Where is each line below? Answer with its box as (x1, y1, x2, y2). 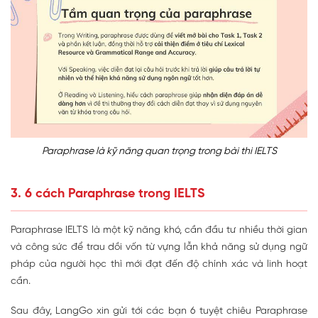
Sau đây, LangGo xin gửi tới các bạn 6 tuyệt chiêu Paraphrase (11, 305, 307, 317)
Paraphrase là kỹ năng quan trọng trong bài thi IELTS (41, 146, 277, 157)
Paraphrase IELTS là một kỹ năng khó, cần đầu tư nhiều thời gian (11, 224, 307, 236)
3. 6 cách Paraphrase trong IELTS (11, 187, 205, 201)
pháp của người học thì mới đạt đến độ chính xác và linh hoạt (11, 258, 307, 270)
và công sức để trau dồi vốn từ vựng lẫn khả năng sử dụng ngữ (11, 241, 307, 253)
